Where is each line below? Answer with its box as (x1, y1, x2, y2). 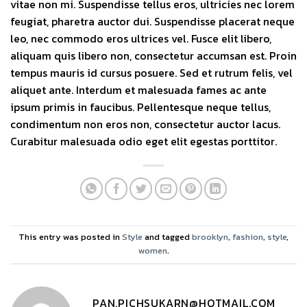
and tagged (143, 230, 192, 244)
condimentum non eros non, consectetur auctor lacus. (10, 115, 280, 132)
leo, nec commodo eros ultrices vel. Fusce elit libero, (10, 29, 271, 47)
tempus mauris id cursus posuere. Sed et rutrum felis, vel (10, 64, 293, 81)
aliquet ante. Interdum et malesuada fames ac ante (10, 81, 267, 98)
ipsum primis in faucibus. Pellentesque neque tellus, (10, 98, 271, 115)
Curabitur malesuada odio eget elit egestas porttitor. (10, 132, 277, 149)
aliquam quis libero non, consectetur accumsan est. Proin (10, 47, 297, 64)
